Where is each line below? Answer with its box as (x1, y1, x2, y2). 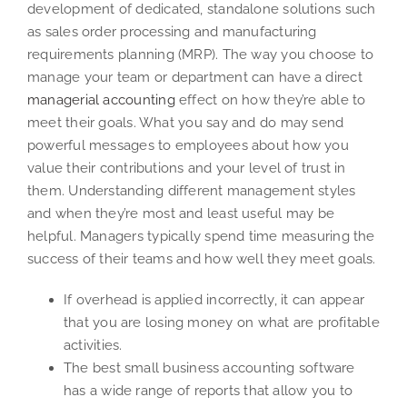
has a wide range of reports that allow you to (64, 382, 353, 399)
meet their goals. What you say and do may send (27, 114, 344, 131)
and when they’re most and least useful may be (27, 204, 335, 222)
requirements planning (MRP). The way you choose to (27, 45, 374, 63)
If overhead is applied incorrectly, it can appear (64, 291, 365, 308)
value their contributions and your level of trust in (27, 159, 346, 176)
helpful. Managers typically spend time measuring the (27, 227, 375, 244)
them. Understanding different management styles (27, 182, 356, 199)
